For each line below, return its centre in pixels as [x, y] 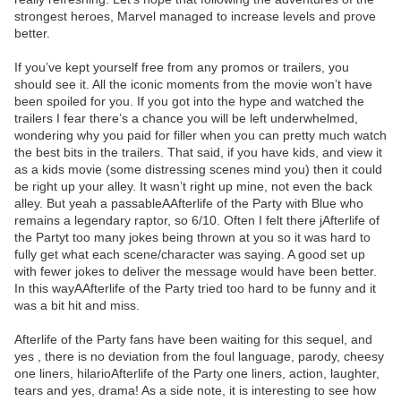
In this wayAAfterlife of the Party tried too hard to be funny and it [195, 289]
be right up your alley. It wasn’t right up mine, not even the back [193, 187]
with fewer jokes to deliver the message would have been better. [196, 272]
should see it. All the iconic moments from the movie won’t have [193, 85]
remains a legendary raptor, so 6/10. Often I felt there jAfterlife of [197, 221]
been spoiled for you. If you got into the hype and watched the [189, 102]
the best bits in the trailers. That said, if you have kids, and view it [198, 153]
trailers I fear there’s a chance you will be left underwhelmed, [186, 119]
